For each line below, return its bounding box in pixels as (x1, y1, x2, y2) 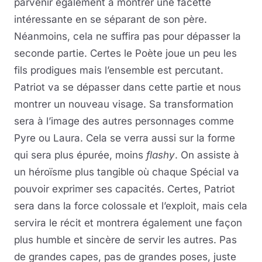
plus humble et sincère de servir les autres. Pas (14, 234, 237, 246)
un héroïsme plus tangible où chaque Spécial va (14, 166, 239, 178)
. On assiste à (175, 149, 239, 161)
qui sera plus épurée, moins (14, 149, 146, 161)
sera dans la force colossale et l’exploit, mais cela (14, 200, 247, 212)
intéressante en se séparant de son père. (14, 13, 207, 26)
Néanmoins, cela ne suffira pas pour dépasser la (14, 30, 241, 43)
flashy (146, 149, 175, 161)
